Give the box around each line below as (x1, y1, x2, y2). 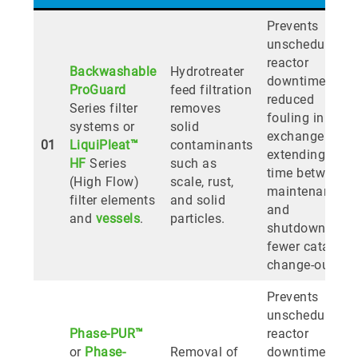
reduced (266, 92, 314, 108)
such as (169, 156, 217, 172)
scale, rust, (169, 174, 234, 190)
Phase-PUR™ (69, 326, 144, 342)
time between (266, 165, 347, 181)
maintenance (266, 184, 344, 200)
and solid (169, 193, 225, 209)
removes (169, 101, 221, 117)
